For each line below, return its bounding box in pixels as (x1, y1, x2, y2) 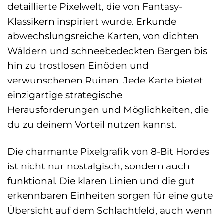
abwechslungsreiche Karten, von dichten (7, 30, 199, 42)
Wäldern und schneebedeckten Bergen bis (7, 45, 207, 57)
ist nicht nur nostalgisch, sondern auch (7, 160, 190, 172)
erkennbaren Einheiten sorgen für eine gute (7, 190, 213, 202)
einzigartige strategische (7, 89, 122, 101)
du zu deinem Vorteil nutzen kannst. (7, 118, 177, 131)
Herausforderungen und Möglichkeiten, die (7, 104, 209, 116)
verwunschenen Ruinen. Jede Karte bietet (7, 74, 203, 86)
